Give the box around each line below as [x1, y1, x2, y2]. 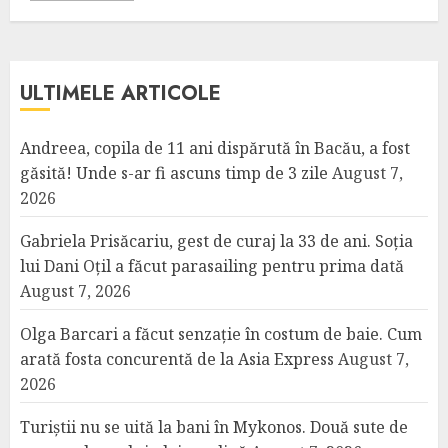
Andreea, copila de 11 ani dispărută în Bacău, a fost [20, 137, 410, 159]
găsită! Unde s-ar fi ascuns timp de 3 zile [20, 162, 328, 184]
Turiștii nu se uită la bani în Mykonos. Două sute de [20, 416, 408, 438]
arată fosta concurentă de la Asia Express [20, 348, 334, 370]
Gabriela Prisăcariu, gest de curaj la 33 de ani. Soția [20, 230, 413, 252]
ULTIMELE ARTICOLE [20, 79, 221, 108]
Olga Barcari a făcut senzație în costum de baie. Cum [20, 323, 422, 345]
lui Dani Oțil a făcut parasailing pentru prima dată [20, 255, 404, 277]
